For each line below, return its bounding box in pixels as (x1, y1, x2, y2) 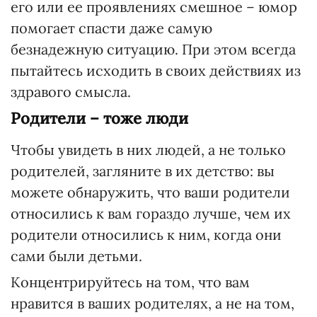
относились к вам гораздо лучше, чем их (11, 204, 291, 222)
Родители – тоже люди (11, 108, 188, 128)
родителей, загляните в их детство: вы (11, 162, 275, 180)
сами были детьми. (11, 247, 142, 265)
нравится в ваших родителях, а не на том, (11, 294, 294, 312)
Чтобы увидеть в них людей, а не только (11, 141, 286, 158)
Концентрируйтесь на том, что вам (11, 273, 250, 291)
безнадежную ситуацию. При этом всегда (11, 40, 296, 58)
